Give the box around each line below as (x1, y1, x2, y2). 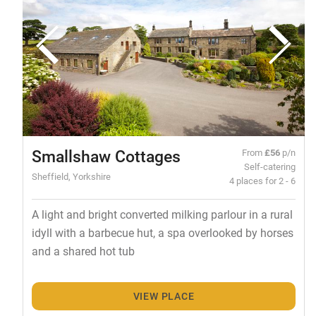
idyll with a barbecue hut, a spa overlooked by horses (31, 224, 293, 240)
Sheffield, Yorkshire (31, 169, 111, 182)
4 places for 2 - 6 (229, 174, 296, 186)
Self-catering (244, 159, 296, 172)
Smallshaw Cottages (31, 145, 181, 166)
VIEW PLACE (133, 289, 195, 303)
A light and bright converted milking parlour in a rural (31, 206, 293, 221)
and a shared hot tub (31, 243, 135, 258)
